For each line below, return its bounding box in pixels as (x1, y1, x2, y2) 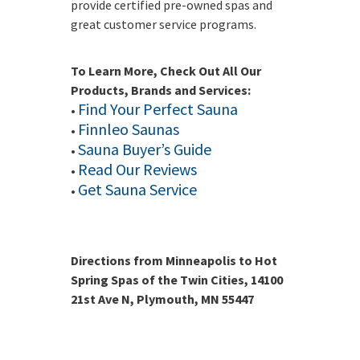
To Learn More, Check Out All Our (71, 62, 261, 79)
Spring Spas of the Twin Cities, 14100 (71, 271, 283, 288)
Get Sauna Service (78, 178, 197, 199)
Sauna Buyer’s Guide (78, 138, 211, 159)
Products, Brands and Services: (71, 81, 251, 98)
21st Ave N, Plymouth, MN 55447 (71, 290, 254, 307)
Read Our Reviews (78, 158, 197, 179)
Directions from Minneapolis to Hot (71, 252, 277, 268)
